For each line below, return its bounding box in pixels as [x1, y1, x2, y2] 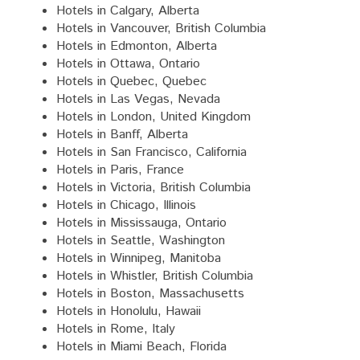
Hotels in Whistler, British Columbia [56, 266, 253, 285]
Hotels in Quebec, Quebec [56, 72, 207, 91]
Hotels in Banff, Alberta [56, 125, 188, 144]
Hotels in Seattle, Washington [56, 231, 225, 250]
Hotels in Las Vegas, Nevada [56, 89, 220, 108]
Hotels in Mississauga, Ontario [56, 213, 227, 232]
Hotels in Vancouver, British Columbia [56, 18, 266, 38]
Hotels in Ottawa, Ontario [56, 54, 200, 73]
